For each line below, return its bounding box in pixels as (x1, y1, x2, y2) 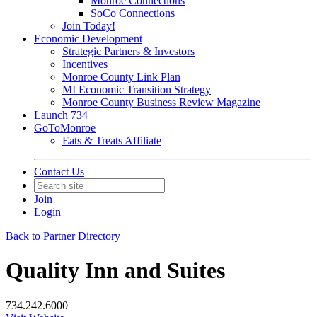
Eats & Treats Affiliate (62, 134, 161, 146)
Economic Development (34, 33, 142, 45)
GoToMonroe (34, 122, 96, 134)
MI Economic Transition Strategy (62, 83, 211, 96)
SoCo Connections (91, 7, 175, 19)
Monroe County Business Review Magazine (62, 96, 260, 108)
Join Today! (62, 20, 115, 32)
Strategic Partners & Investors (62, 45, 195, 57)
